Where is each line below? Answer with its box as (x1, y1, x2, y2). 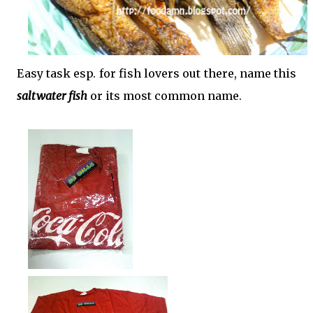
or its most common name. (87, 89, 245, 103)
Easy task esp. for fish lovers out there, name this (17, 66, 296, 81)
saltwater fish (17, 89, 87, 103)
